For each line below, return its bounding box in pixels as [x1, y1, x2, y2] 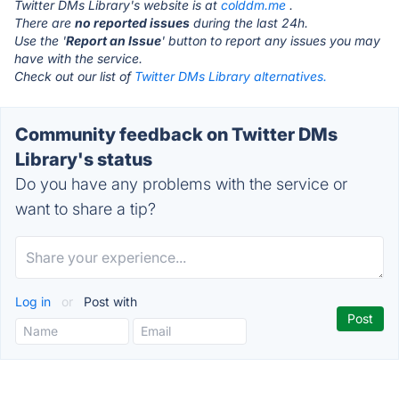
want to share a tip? [15, 199, 156, 218]
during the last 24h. [190, 15, 308, 30]
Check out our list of [14, 69, 134, 84]
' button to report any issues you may [161, 33, 380, 48]
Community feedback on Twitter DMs [15, 124, 338, 145]
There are [14, 15, 75, 30]
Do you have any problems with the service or [15, 175, 347, 193]
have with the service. [14, 51, 142, 66]
